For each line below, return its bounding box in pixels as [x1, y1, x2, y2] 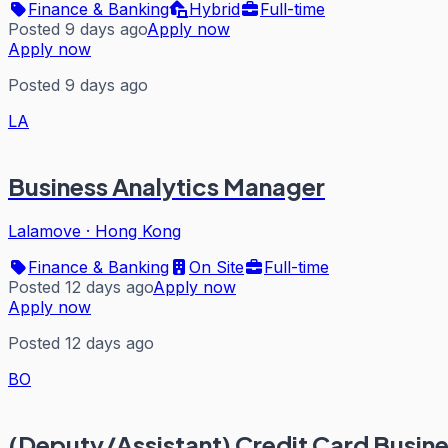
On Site [189, 257, 244, 277]
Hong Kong [95, 221, 181, 241]
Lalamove [8, 221, 81, 241]
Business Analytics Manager [8, 171, 325, 202]
